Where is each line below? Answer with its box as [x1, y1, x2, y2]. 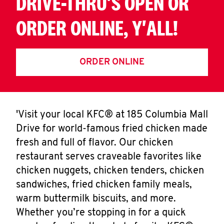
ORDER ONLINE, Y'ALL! [16, 15, 178, 40]
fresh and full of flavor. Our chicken [16, 138, 173, 148]
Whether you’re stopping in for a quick [16, 208, 186, 218]
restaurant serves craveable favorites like [16, 152, 201, 162]
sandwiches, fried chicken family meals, [16, 180, 192, 190]
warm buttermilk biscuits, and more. [16, 194, 176, 204]
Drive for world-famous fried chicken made [16, 124, 207, 134]
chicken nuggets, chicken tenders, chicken [16, 166, 204, 176]
